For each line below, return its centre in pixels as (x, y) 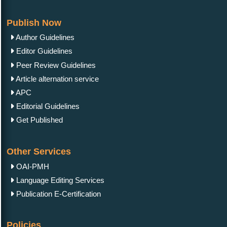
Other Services (39, 151)
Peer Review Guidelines (55, 65)
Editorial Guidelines (47, 106)
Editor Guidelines (43, 51)
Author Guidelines (44, 37)
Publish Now (34, 23)
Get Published (39, 120)
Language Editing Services (59, 180)
